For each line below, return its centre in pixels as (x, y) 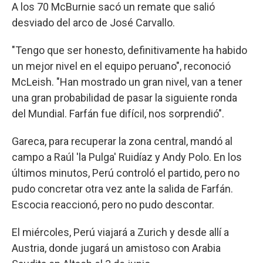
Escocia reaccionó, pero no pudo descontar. (113, 204)
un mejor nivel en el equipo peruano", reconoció (121, 66)
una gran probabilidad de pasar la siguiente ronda (124, 97)
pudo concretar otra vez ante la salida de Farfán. (122, 188)
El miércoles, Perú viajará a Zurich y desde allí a (120, 232)
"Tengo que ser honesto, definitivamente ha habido (129, 50)
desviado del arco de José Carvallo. (93, 22)
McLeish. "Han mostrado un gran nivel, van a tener (127, 82)
